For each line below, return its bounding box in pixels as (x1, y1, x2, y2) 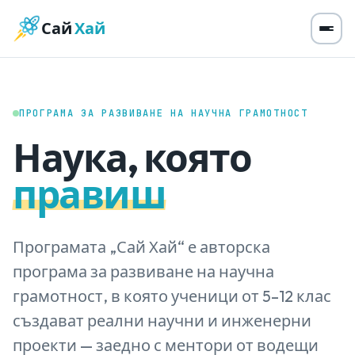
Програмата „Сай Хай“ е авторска (13, 237, 270, 257)
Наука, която (13, 134, 252, 181)
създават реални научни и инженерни (13, 311, 311, 330)
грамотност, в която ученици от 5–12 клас (13, 286, 331, 306)
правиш (13, 170, 166, 218)
